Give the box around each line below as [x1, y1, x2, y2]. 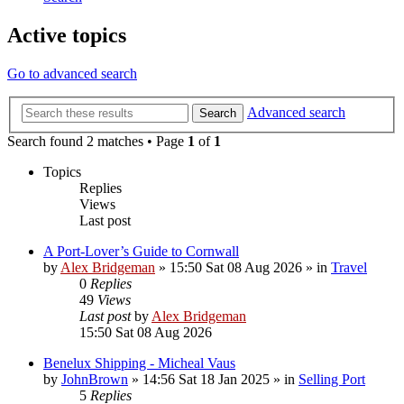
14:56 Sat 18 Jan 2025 [142, 371, 270, 387]
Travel [331, 259, 367, 275]
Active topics [7, 23, 126, 48]
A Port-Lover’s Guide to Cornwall [43, 243, 239, 259]
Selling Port [298, 371, 365, 387]
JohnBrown [61, 371, 128, 387]
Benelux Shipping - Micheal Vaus [43, 354, 235, 371]
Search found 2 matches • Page [7, 133, 188, 149]
